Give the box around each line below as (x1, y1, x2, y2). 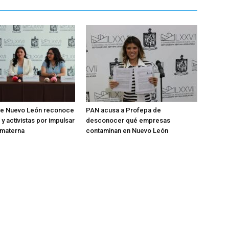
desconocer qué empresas (86, 117, 170, 124)
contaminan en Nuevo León (86, 127, 168, 134)
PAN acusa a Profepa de (86, 106, 161, 114)
